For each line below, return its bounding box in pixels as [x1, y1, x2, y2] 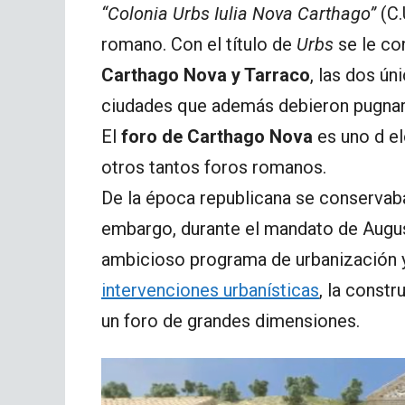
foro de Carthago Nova [121, 125, 313, 147]
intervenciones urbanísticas [101, 278, 319, 301]
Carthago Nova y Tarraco [101, 63, 310, 86]
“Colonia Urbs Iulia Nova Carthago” [101, 2, 381, 24]
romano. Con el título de [101, 33, 297, 55]
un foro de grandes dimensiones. [101, 309, 360, 332]
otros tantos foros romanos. [101, 155, 326, 178]
